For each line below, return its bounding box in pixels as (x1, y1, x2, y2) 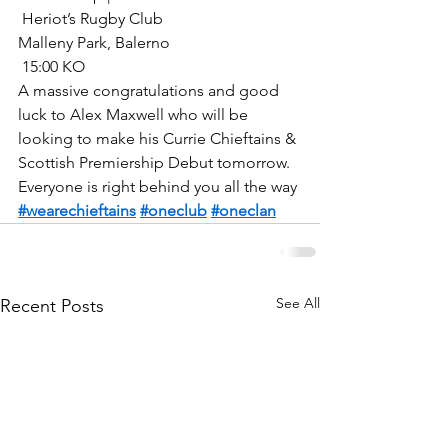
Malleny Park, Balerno (18, 33, 170, 52)
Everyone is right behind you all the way (18, 177, 297, 196)
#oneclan (211, 201, 276, 220)
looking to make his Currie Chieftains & (18, 129, 300, 148)
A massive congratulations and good (18, 81, 283, 100)
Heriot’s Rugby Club (18, 9, 163, 28)
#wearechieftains (18, 201, 136, 220)
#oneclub (140, 201, 207, 220)
